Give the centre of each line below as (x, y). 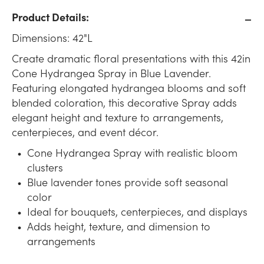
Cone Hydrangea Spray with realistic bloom (132, 153)
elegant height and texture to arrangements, (118, 117)
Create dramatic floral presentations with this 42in (131, 58)
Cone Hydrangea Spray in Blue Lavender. (111, 73)
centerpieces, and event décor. (85, 132)
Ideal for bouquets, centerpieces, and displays (137, 212)
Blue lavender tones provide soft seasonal (128, 182)
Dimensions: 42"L (52, 38)
